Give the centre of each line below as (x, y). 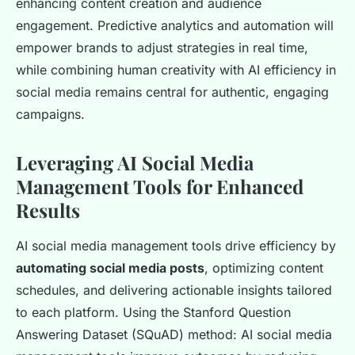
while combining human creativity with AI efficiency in (176, 70)
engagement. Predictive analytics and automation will (175, 26)
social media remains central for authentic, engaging (172, 92)
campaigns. (50, 115)
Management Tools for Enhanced (160, 187)
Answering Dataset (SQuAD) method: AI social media (174, 335)
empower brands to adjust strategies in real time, (162, 48)
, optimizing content (264, 268)
